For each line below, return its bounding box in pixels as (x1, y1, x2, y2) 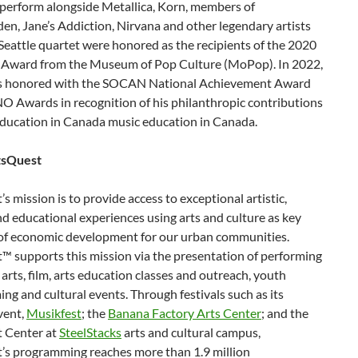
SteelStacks (59, 324, 121, 340)
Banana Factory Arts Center (108, 305, 261, 320)
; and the (261, 305, 308, 320)
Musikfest (26, 305, 82, 320)
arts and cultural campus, (121, 324, 261, 340)
